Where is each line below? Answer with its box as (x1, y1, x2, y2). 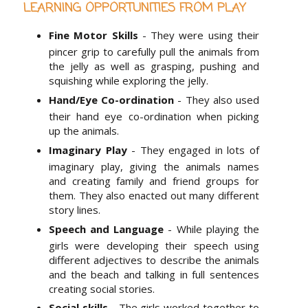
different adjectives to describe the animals (49, 252, 259, 267)
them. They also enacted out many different (49, 188, 259, 202)
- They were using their (137, 28, 259, 43)
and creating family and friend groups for (49, 173, 259, 188)
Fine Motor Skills (49, 28, 138, 43)
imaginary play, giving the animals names (49, 159, 259, 173)
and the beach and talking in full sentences (49, 267, 259, 281)
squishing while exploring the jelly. (49, 74, 209, 88)
